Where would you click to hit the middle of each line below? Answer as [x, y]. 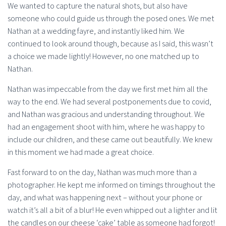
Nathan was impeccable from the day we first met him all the [108, 89]
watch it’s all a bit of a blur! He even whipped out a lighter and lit [112, 210]
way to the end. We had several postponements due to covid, [109, 101]
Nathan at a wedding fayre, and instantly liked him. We [96, 31]
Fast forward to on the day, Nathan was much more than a [102, 172]
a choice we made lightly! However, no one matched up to [103, 56]
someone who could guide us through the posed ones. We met [111, 18]
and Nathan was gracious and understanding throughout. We [106, 114]
